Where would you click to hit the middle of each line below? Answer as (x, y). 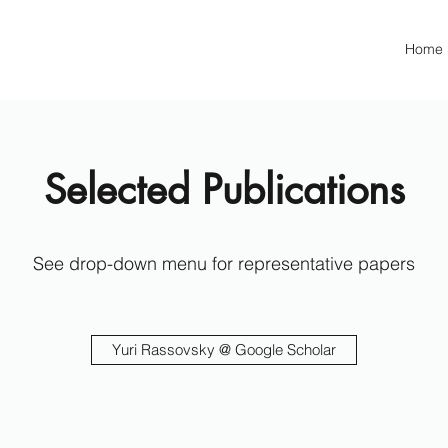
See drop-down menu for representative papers (224, 263)
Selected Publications (224, 190)
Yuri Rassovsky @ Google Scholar (224, 349)
